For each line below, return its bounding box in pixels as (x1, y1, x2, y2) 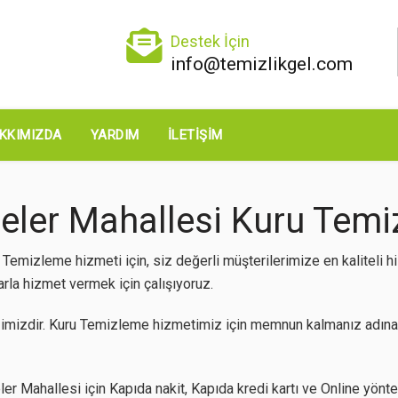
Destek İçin (171, 32, 250, 51)
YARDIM (90, 127, 139, 143)
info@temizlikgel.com (171, 53, 353, 75)
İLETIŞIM (167, 127, 223, 143)
